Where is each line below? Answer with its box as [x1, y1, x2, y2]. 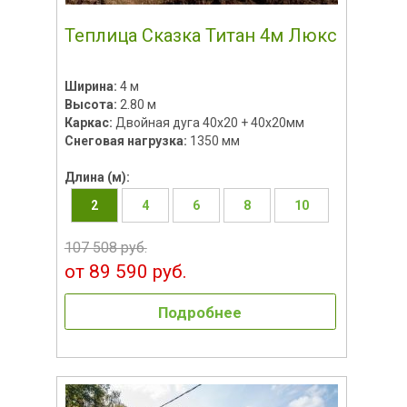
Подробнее [158, 303, 243, 322]
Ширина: [64, 78, 120, 94]
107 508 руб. [64, 238, 147, 256]
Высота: [64, 96, 120, 112]
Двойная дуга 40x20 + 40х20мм [114, 114, 304, 130]
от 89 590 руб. [64, 260, 187, 283]
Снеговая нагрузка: [64, 133, 190, 148]
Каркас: [64, 114, 115, 130]
